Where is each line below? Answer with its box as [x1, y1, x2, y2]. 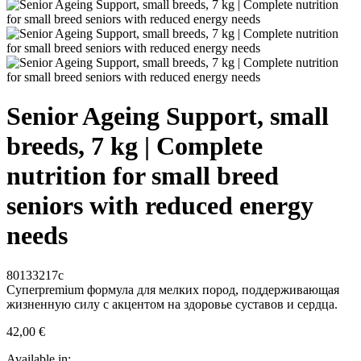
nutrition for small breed [6, 161, 279, 191]
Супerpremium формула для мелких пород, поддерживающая [6, 282, 339, 297]
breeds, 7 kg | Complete [6, 131, 263, 161]
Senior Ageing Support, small [6, 102, 329, 131]
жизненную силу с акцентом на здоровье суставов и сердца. [6, 297, 338, 311]
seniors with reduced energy [6, 191, 313, 221]
